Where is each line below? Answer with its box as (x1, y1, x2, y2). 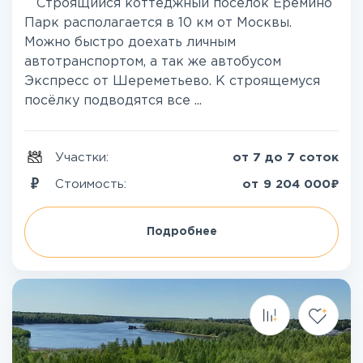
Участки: (55, 152, 113, 163)
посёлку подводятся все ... (24, 95, 202, 107)
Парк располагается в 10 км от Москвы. (24, 17, 292, 29)
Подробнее (146, 227, 217, 237)
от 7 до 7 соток (233, 152, 339, 163)
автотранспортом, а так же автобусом (24, 56, 281, 68)
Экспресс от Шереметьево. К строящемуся (24, 75, 320, 88)
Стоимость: (55, 178, 130, 190)
